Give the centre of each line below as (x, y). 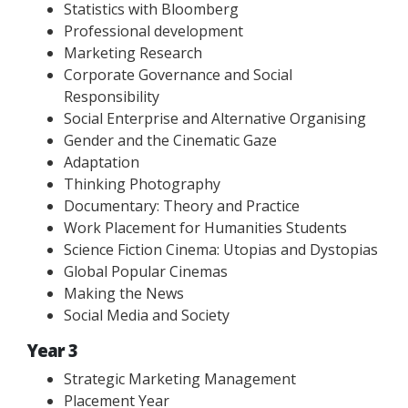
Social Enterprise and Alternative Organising (215, 118)
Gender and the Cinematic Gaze (170, 140)
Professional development (153, 31)
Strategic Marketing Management (180, 379)
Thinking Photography (142, 184)
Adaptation (102, 162)
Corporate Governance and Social (178, 75)
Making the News (124, 293)
